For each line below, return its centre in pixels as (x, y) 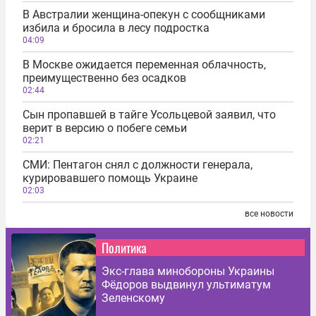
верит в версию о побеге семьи (105, 128)
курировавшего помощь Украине (110, 178)
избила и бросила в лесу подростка (116, 28)
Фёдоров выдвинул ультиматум (186, 284)
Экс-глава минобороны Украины (188, 271)
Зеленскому (133, 298)
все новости (269, 213)
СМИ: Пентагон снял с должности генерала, (138, 164)
